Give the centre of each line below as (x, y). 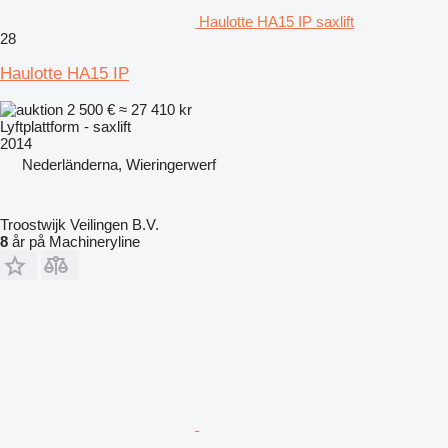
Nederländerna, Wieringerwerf (119, 164)
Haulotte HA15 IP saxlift (276, 21)
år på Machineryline (74, 241)
